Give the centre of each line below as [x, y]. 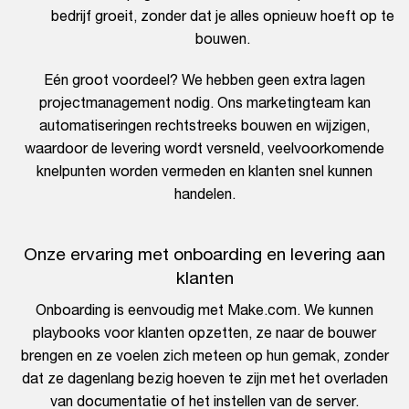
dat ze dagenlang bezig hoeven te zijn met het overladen [204, 378]
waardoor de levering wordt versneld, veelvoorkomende [204, 148]
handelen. [204, 194]
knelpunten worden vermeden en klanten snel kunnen [204, 171]
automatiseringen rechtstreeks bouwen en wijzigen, [204, 126]
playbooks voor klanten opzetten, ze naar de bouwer [204, 333]
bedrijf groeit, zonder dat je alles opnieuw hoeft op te [223, 16]
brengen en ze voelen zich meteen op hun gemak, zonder [204, 356]
